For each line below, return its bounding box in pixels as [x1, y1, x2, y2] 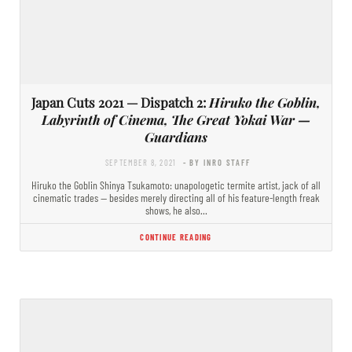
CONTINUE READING [140, 231, 212, 242]
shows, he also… [145, 203, 207, 217]
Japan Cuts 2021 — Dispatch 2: [31, 93, 209, 111]
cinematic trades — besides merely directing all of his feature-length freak [32, 190, 320, 204]
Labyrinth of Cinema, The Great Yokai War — [42, 110, 310, 128]
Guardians [145, 127, 207, 145]
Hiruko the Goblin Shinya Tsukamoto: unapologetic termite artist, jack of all [31, 178, 321, 192]
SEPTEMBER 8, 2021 [104, 156, 177, 167]
